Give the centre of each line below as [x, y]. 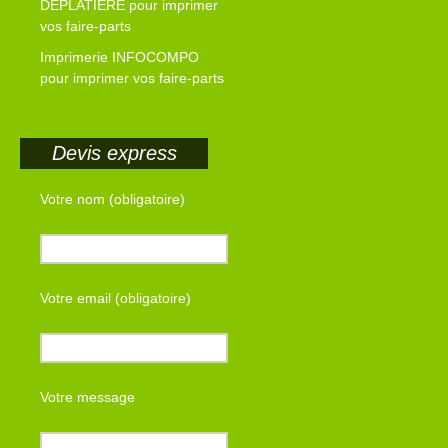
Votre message [87, 397]
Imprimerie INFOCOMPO [119, 57]
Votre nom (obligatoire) [112, 199]
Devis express [114, 153]
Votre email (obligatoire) [115, 298]
